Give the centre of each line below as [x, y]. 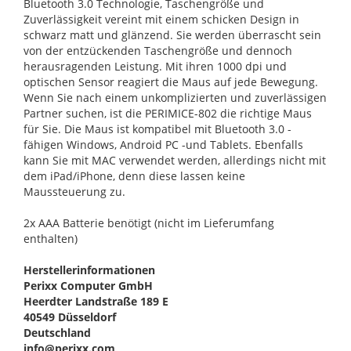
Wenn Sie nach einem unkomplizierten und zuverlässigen [175, 97]
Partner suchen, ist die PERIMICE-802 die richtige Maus [168, 113]
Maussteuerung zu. [74, 191]
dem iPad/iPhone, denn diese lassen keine [134, 175]
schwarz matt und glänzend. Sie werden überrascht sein [172, 34]
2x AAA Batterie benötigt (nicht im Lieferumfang [149, 223]
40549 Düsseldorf [70, 317]
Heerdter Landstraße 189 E [96, 301]
